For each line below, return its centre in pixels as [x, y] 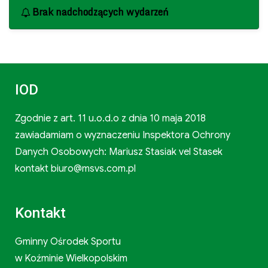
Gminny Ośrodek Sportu [68, 241]
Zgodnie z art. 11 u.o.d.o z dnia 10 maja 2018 [110, 118]
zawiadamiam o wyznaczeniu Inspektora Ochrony [122, 135]
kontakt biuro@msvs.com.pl [75, 168]
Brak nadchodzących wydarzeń [101, 12]
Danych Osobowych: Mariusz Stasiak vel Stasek [118, 152]
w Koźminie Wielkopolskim [71, 258]
